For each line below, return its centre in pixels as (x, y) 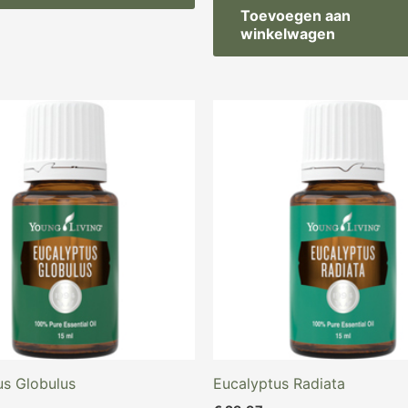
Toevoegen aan (296, 16)
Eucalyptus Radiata (279, 383)
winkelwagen (288, 34)
